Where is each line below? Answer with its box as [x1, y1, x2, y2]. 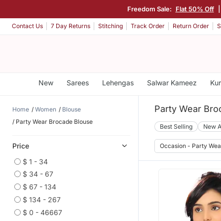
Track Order [131, 22, 165, 30]
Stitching [98, 22, 123, 30]
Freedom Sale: [127, 4, 173, 13]
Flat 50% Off [175, 4, 214, 13]
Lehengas [102, 78, 134, 87]
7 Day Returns [51, 22, 90, 30]
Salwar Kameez [147, 78, 197, 87]
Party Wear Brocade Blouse [16, 117, 93, 125]
